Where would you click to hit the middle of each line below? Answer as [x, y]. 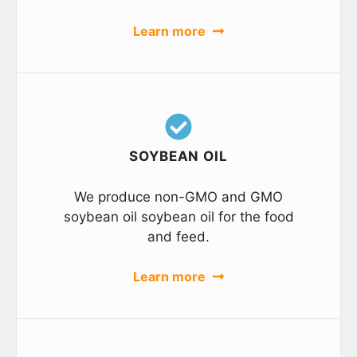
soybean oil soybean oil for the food [178, 216]
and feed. [178, 236]
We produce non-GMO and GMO [178, 196]
